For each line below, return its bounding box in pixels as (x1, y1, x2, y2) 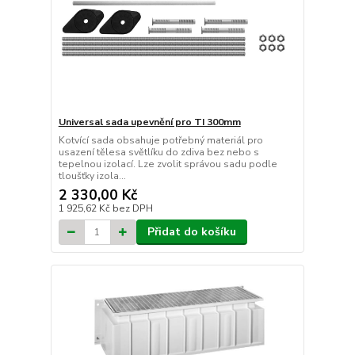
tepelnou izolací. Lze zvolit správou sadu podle (58, 158, 277, 171)
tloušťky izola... (58, 170, 126, 183)
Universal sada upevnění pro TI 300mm (58, 116, 241, 129)
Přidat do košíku (147, 224, 236, 240)
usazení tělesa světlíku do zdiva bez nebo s (58, 146, 259, 159)
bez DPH (112, 202, 153, 216)
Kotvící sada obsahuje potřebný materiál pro (58, 134, 263, 147)
